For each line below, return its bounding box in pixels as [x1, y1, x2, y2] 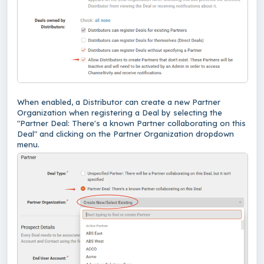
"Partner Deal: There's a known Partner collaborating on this [17, 118, 246, 128]
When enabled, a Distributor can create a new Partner [17, 97, 220, 107]
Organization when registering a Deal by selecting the [17, 108, 222, 118]
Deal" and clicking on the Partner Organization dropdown [17, 129, 234, 139]
